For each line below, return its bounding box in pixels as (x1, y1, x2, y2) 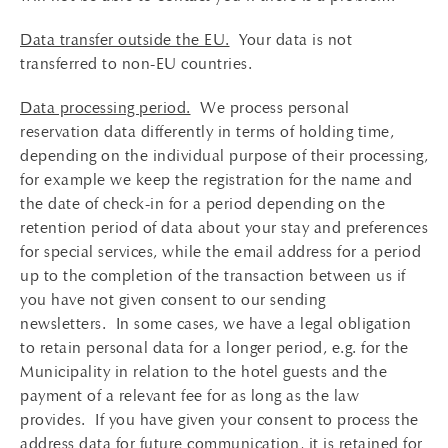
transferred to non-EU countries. (20, 54, 252, 73)
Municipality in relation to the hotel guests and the (20, 362, 387, 381)
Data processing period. (20, 98, 191, 117)
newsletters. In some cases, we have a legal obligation (20, 314, 411, 333)
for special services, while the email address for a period (20, 242, 421, 261)
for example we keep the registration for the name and (20, 170, 413, 189)
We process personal (190, 98, 350, 117)
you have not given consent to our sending (20, 290, 326, 309)
